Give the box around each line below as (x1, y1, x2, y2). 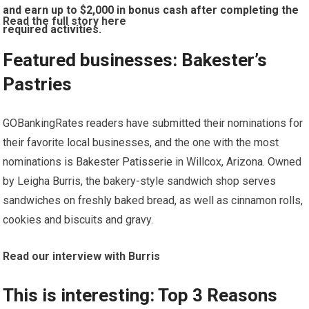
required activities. (3, 23, 102, 36)
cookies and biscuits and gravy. (3, 213, 154, 226)
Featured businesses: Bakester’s (3, 50, 268, 70)
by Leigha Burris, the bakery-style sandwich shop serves (3, 175, 277, 188)
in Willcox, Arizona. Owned (172, 155, 302, 168)
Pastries (3, 74, 72, 94)
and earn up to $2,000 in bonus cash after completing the (3, 3, 299, 17)
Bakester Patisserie (76, 155, 173, 168)
